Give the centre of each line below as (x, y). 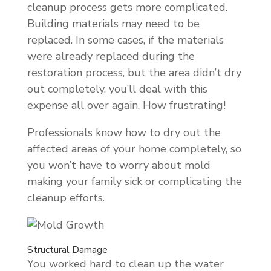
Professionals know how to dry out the (124, 132)
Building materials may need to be (113, 23)
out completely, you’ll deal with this (117, 89)
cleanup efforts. (66, 198)
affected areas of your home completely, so (134, 149)
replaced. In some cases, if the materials (125, 40)
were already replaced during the (111, 56)
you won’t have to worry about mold (119, 165)
